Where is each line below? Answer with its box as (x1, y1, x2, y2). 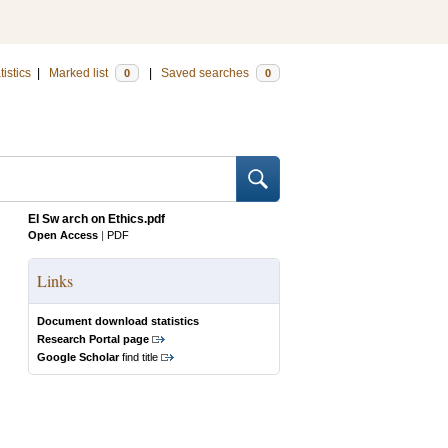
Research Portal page (37, 333, 149, 345)
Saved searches (161, 66, 252, 80)
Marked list (49, 66, 111, 80)
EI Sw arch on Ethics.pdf (28, 212, 165, 226)
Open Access (28, 229, 98, 241)
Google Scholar (37, 351, 119, 363)
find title (119, 351, 158, 363)
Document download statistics (37, 315, 199, 327)
